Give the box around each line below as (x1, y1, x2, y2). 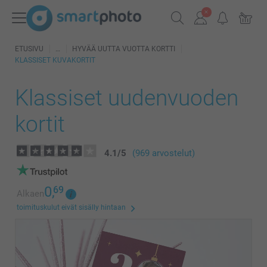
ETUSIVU (15, 45, 44, 53)
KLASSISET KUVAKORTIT (15, 56, 95, 64)
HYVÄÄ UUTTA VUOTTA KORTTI (72, 45, 175, 53)
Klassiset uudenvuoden (15, 85, 238, 111)
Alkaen (17, 188, 44, 199)
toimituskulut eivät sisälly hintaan (17, 203, 126, 212)
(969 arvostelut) (132, 148, 195, 159)
